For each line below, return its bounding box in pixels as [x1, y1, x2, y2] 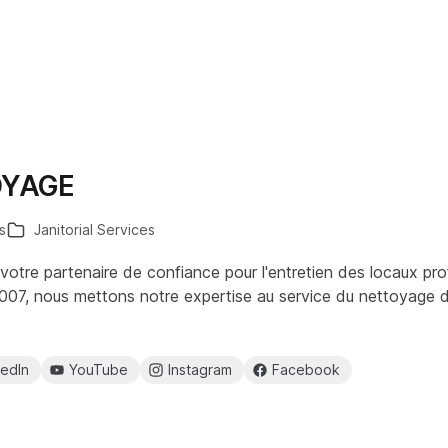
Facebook [272, 361, 340, 378]
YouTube [69, 361, 128, 378]
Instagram [168, 361, 232, 378]
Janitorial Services [34, 221, 155, 238]
